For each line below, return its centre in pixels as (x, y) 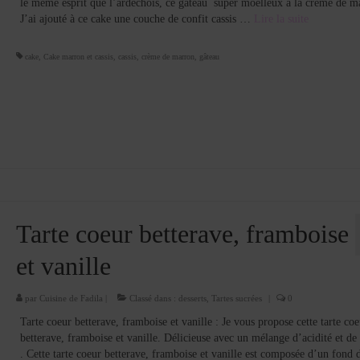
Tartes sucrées (236, 298)
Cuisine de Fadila (71, 298)
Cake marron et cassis (78, 57)
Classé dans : (152, 298)
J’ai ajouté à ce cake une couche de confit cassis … (137, 19)
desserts (192, 298)
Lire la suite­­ (281, 19)
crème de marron (168, 57)
